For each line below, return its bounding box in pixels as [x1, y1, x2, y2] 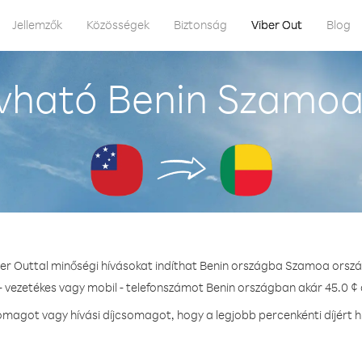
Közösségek [86, 17, 149, 32]
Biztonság [174, 17, 227, 32]
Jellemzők [12, 17, 62, 32]
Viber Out [251, 17, 302, 32]
